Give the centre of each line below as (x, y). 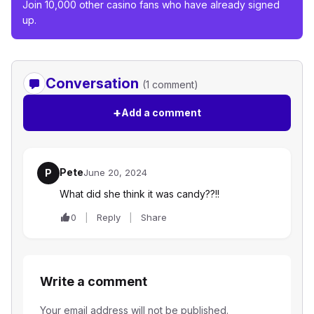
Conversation (94, 84)
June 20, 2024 (115, 173)
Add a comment (161, 113)
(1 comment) (170, 85)
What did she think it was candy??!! (139, 194)
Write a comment (94, 282)
